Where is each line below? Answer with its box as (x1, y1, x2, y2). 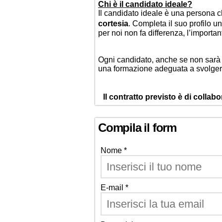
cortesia (98, 19, 128, 28)
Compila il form (98, 121, 176, 134)
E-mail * (101, 183, 128, 192)
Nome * (101, 146, 127, 155)
